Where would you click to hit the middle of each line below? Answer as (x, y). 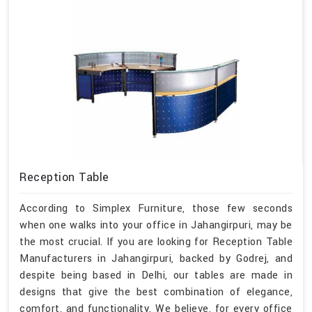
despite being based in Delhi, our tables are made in (156, 276)
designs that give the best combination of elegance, (156, 292)
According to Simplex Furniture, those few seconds (156, 209)
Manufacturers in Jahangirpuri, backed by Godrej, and (156, 259)
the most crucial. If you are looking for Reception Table (156, 242)
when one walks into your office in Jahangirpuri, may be (156, 226)
